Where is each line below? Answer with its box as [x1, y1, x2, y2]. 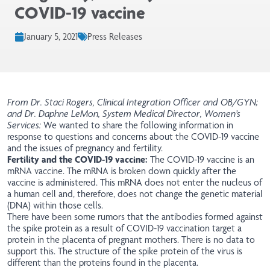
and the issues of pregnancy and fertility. [7, 142, 163, 154]
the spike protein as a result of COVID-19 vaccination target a [7, 222, 242, 234]
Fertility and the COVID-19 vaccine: [7, 154, 148, 166]
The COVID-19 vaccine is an [148, 154, 254, 166]
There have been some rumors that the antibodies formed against [7, 211, 263, 223]
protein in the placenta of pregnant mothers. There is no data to [7, 234, 255, 246]
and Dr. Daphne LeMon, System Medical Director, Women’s [7, 108, 240, 120]
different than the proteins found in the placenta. [7, 257, 198, 269]
